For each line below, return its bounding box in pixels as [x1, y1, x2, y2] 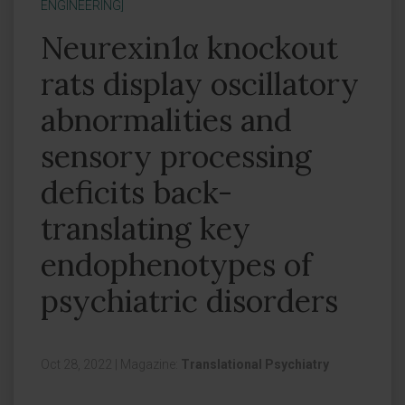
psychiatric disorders [41, 281, 338, 320]
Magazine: [120, 357, 181, 372]
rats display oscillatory [41, 64, 359, 103]
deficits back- [41, 173, 232, 212]
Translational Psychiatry [181, 357, 329, 372]
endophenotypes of [41, 245, 312, 284]
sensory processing [41, 137, 312, 175]
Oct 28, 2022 [41, 357, 115, 372]
